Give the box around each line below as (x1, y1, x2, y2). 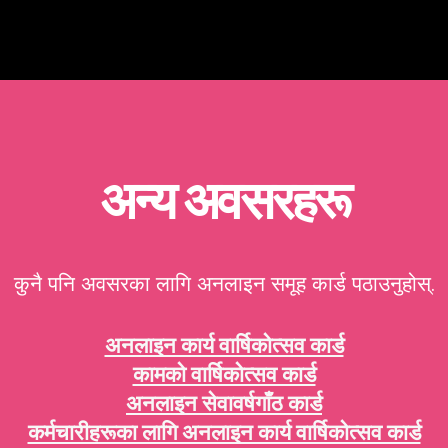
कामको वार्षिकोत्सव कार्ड (132, 360, 316, 389)
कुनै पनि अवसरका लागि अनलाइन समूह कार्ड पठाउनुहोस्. (13, 270, 435, 298)
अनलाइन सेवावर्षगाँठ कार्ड (126, 389, 322, 418)
